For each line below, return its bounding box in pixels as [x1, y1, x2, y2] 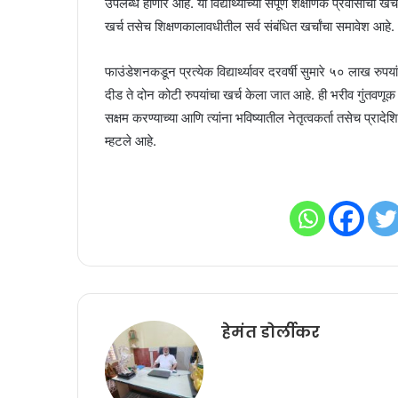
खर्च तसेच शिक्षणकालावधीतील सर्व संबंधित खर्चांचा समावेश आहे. [105, 17, 394, 35]
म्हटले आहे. [105, 131, 156, 149]
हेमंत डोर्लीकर [221, 320, 320, 343]
